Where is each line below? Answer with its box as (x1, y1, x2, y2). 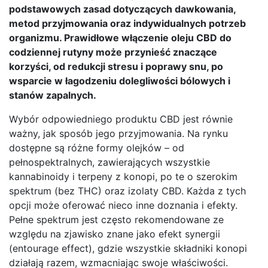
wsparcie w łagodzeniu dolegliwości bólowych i (9, 75, 230, 87)
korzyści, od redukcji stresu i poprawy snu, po (9, 60, 223, 73)
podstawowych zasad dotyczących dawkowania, (9, 3, 236, 16)
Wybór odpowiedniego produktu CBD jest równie (9, 113, 233, 126)
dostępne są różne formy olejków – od (9, 142, 184, 154)
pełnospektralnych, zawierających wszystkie (9, 156, 210, 169)
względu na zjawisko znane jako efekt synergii (9, 228, 220, 240)
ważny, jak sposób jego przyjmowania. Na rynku (9, 127, 228, 140)
